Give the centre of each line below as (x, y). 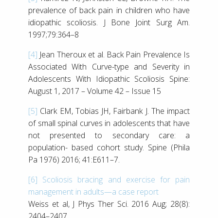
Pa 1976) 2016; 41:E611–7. (74, 159)
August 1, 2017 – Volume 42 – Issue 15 (95, 91)
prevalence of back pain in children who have (109, 10)
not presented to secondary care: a (109, 135)
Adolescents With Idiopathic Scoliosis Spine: (109, 79)
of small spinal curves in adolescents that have (109, 123)
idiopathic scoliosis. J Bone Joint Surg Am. (109, 22)
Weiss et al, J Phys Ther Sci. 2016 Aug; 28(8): (109, 204)
